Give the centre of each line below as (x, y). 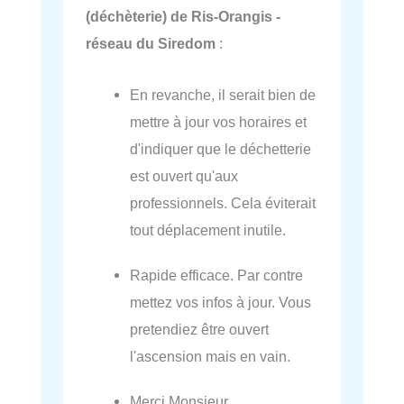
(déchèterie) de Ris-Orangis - (183, 17)
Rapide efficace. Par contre (217, 275)
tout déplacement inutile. (208, 230)
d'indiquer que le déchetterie (221, 148)
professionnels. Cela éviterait (223, 202)
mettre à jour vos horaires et (219, 121)
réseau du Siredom (151, 44)
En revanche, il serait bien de (223, 94)
